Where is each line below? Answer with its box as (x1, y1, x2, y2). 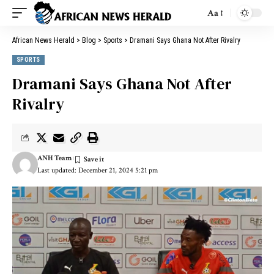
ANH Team (37, 154, 72, 163)
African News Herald (12, 36, 75, 45)
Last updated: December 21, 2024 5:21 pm (37, 166, 158, 175)
